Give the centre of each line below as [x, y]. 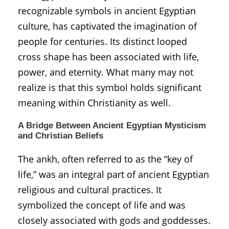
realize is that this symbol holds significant [110, 87]
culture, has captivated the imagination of [107, 26]
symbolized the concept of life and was [102, 205]
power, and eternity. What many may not [106, 72]
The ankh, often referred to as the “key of [105, 159]
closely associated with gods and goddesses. [114, 220]
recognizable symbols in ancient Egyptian [107, 10]
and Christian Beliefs [61, 135]
